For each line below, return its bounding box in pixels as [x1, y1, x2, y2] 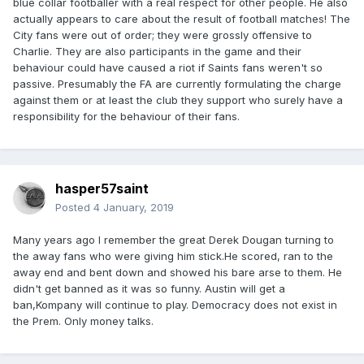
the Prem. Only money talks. [13, 314, 154, 328]
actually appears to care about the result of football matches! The [13, 12, 350, 26]
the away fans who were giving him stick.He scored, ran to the [13, 249, 333, 263]
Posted [55, 201, 93, 214]
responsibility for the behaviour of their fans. [13, 110, 240, 123]
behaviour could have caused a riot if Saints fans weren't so [13, 61, 323, 75]
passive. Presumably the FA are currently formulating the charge [13, 77, 341, 91]
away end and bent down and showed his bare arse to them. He [13, 266, 342, 279]
